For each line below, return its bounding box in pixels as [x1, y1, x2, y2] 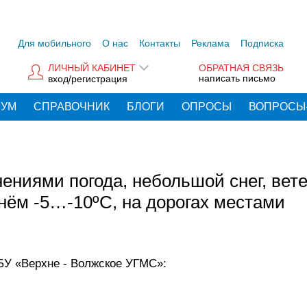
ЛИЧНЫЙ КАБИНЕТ [48, 62, 136, 74]
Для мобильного [18, 38, 91, 49]
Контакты [139, 38, 180, 49]
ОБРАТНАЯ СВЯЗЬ [199, 62, 284, 74]
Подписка [241, 38, 284, 49]
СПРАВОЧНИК [34, 101, 110, 112]
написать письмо [199, 73, 275, 84]
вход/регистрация [48, 73, 127, 84]
